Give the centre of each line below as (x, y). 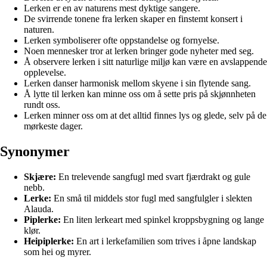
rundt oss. (42, 104)
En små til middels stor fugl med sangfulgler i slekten (152, 198)
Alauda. (39, 209)
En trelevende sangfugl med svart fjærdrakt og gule (153, 176)
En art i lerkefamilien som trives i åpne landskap (165, 241)
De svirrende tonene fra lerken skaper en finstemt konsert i (133, 18)
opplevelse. (45, 72)
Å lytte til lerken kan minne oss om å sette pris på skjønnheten (140, 94)
